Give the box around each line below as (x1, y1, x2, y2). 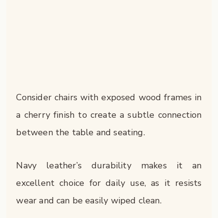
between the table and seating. (16, 127, 145, 139)
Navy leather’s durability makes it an (16, 159, 202, 171)
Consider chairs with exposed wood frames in (16, 91, 202, 104)
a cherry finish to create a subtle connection (16, 109, 202, 121)
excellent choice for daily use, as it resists (16, 177, 202, 189)
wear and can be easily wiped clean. (16, 194, 162, 206)
